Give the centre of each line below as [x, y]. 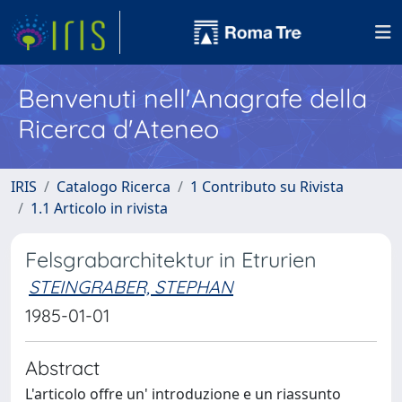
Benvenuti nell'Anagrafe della [192, 98]
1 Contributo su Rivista [267, 187]
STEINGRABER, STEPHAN [131, 287]
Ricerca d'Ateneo [118, 128]
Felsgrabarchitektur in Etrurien [171, 260]
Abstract [62, 367]
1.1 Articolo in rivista [99, 208]
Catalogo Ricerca [114, 187]
